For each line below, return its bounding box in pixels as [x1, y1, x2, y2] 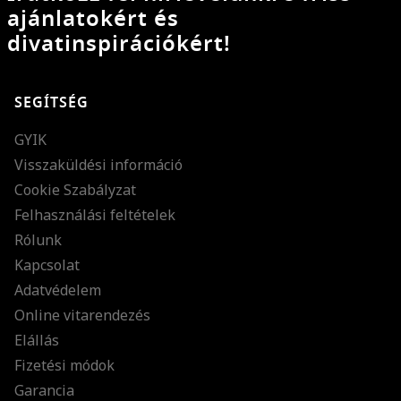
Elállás [14, 329, 59, 350]
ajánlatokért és [7, 3, 179, 36]
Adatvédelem [14, 279, 101, 300]
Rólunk [14, 229, 62, 250]
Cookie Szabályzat [14, 179, 136, 200]
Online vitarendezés [14, 304, 150, 325]
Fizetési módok [14, 354, 115, 375]
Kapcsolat [14, 254, 80, 275]
